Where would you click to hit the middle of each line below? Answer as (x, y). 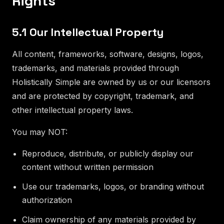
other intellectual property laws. (72, 110)
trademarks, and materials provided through (95, 68)
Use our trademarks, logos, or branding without (113, 186)
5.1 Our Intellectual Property (88, 32)
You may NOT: (40, 132)
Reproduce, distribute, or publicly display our (108, 153)
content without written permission (88, 167)
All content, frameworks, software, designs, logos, (108, 54)
